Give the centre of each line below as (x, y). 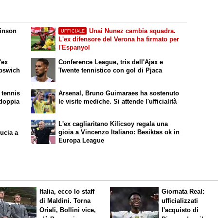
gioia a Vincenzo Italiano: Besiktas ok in (119, 132)
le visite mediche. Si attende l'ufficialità (118, 101)
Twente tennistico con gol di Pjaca (110, 71)
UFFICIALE (73, 31)
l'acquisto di (180, 210)
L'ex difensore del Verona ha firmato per (119, 39)
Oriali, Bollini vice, (68, 210)
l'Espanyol (74, 48)
